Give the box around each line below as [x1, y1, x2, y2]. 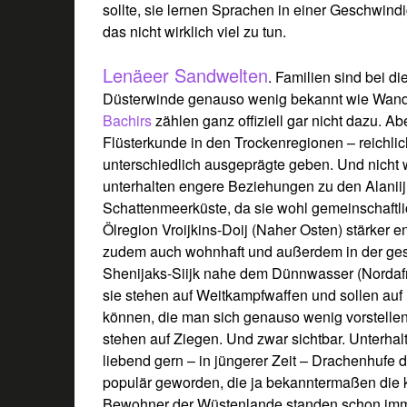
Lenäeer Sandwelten [103, 61, 269, 88]
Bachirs [103, 109, 153, 131]
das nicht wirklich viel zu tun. [103, 20, 287, 42]
